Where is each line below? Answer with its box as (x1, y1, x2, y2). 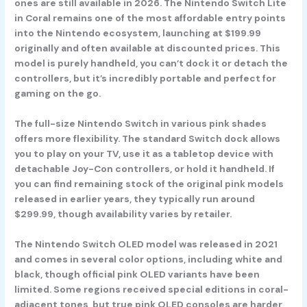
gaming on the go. (14, 87, 101, 100)
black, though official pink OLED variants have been (14, 267, 260, 280)
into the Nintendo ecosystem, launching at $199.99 (14, 27, 262, 40)
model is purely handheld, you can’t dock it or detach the (14, 57, 288, 70)
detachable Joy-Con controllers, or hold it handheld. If (14, 162, 275, 175)
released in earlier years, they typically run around (14, 193, 256, 205)
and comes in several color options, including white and (14, 252, 283, 265)
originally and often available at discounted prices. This (14, 42, 281, 55)
